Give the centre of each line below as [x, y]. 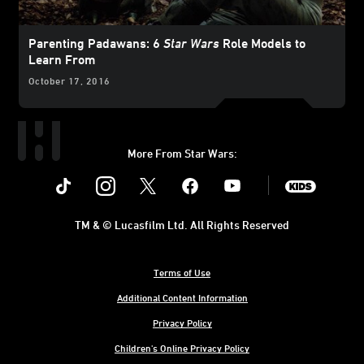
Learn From [62, 59]
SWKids [322, 173]
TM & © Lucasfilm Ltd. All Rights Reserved [182, 224]
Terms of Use [182, 272]
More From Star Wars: [182, 153]
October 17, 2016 [69, 80]
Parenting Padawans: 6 [96, 43]
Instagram [134, 173]
